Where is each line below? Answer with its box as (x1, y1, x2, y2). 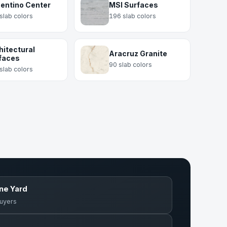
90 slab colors (108, 61, 152, 68)
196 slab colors (108, 12, 156, 20)
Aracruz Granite (108, 49, 167, 58)
